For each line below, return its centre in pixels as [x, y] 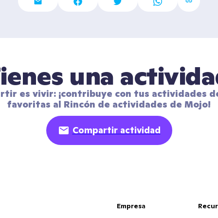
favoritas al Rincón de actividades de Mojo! [109, 104]
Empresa [131, 206]
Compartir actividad [116, 130]
